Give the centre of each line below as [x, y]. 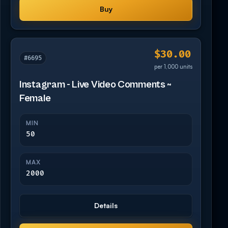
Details [106, 205]
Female [35, 98]
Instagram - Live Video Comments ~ [96, 84]
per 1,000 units [173, 66]
